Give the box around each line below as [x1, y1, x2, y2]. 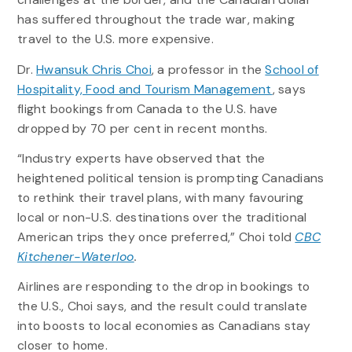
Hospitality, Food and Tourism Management [16, 80, 273, 97]
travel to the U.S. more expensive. [16, 31, 218, 48]
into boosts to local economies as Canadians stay [16, 317, 311, 334]
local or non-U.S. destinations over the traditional [16, 208, 307, 225]
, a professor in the [151, 60, 266, 78]
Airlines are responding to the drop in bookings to [16, 277, 310, 295]
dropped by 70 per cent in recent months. [16, 119, 275, 137]
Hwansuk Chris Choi [36, 60, 152, 78]
